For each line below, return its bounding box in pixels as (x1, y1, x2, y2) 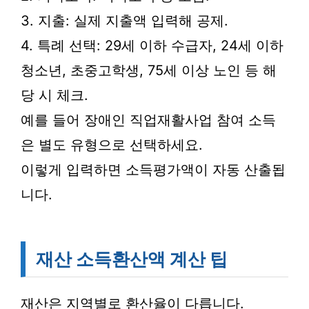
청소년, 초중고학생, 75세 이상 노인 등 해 (21, 62, 277, 79)
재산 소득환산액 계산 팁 (36, 248, 228, 270)
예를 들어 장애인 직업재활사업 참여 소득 (21, 112, 276, 128)
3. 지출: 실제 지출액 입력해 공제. (21, 12, 228, 29)
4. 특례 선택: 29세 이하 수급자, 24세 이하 (21, 37, 283, 54)
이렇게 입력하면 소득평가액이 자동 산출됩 (21, 161, 286, 178)
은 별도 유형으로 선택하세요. (21, 137, 203, 153)
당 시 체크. (21, 87, 88, 103)
